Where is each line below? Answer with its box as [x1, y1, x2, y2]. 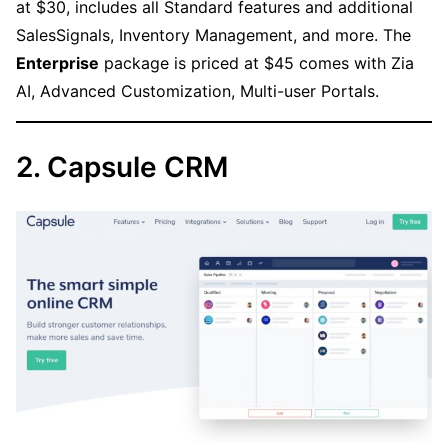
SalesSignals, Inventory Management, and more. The [16, 24, 411, 45]
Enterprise [16, 52, 99, 73]
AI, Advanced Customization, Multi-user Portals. [16, 80, 379, 101]
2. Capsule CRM [16, 149, 228, 184]
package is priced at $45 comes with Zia [99, 52, 414, 73]
